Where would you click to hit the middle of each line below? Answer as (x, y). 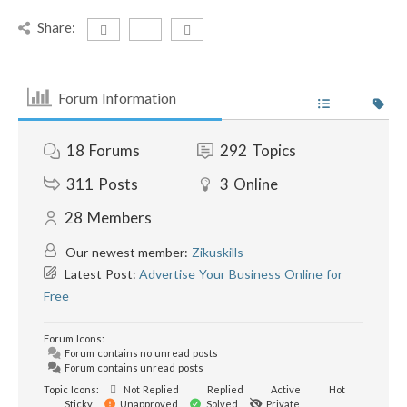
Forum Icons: (74, 338)
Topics (273, 150)
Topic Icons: (71, 389)
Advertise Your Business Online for (241, 274)
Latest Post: (100, 274)
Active (285, 389)
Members (119, 218)
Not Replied (150, 389)
